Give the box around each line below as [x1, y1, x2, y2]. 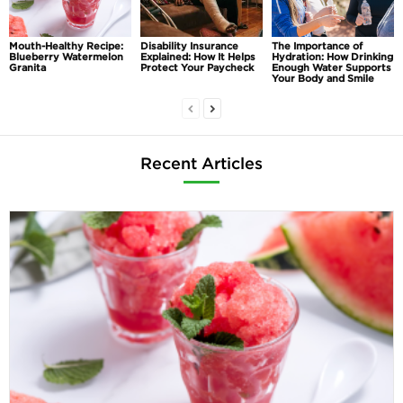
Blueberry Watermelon [9, 50, 123, 64]
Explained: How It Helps [139, 50, 255, 64]
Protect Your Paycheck [139, 61, 254, 75]
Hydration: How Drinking [271, 50, 393, 64]
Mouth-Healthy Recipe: [9, 40, 123, 53]
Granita [9, 61, 46, 75]
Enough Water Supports [271, 61, 391, 75]
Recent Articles [140, 153, 263, 175]
